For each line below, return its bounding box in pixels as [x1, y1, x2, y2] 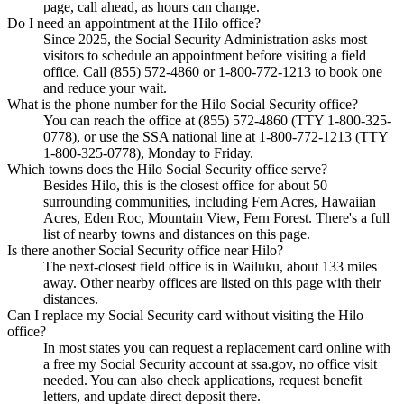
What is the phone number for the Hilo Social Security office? [7, 96, 358, 112]
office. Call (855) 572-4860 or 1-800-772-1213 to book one [43, 63, 382, 79]
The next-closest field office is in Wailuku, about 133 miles [43, 258, 377, 274]
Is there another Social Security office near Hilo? [7, 242, 283, 258]
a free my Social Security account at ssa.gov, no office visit [43, 355, 377, 372]
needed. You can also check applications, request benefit [43, 372, 362, 388]
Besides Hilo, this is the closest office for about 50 [43, 177, 327, 193]
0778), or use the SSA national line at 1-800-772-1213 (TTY [43, 128, 388, 144]
